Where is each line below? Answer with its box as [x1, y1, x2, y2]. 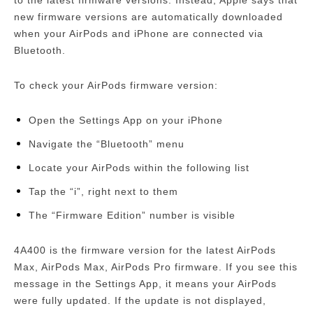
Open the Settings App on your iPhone [29, 115, 223, 126]
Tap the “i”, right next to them [29, 186, 178, 198]
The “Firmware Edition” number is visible [29, 210, 235, 221]
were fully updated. [14, 295, 111, 307]
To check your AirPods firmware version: [14, 80, 218, 92]
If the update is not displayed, [115, 295, 266, 307]
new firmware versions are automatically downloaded [14, 11, 283, 23]
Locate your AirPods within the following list [29, 162, 249, 174]
